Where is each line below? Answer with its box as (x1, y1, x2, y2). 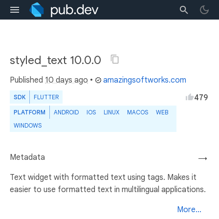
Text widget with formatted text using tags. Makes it (10, 173, 197, 182)
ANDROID (54, 109, 79, 116)
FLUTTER (34, 93, 59, 101)
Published (10, 75, 45, 85)
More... (177, 205, 201, 215)
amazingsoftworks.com (103, 75, 186, 85)
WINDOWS (14, 122, 42, 129)
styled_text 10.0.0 (10, 53, 104, 67)
